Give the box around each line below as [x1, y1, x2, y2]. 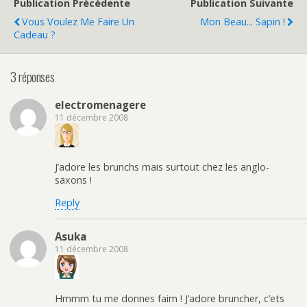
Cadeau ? [14, 27, 56, 41]
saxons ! [55, 173, 92, 186]
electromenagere [55, 98, 146, 112]
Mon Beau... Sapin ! [200, 14, 285, 28]
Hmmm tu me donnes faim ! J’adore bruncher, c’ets [55, 291, 284, 305]
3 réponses [10, 66, 55, 86]
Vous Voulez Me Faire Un [22, 14, 134, 28]
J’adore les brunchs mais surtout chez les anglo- [55, 160, 269, 173]
